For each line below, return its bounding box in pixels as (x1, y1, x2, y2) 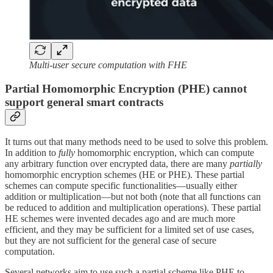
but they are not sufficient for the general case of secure (5, 235, 216, 246)
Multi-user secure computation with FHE (29, 59, 187, 70)
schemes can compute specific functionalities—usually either (5, 180, 237, 191)
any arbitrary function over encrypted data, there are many (5, 158, 230, 169)
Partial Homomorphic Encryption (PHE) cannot (5, 82, 247, 95)
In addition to (5, 147, 58, 158)
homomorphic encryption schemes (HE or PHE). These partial (5, 169, 244, 180)
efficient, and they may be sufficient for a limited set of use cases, (5, 224, 254, 235)
